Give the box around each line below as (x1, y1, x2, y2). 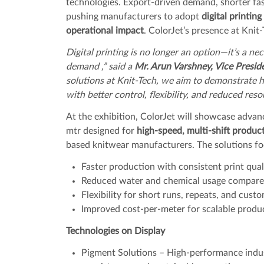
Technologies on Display (65, 226, 165, 236)
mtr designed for (65, 126, 137, 136)
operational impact (65, 25, 144, 35)
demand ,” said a (65, 61, 134, 71)
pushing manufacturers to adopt (65, 11, 202, 21)
